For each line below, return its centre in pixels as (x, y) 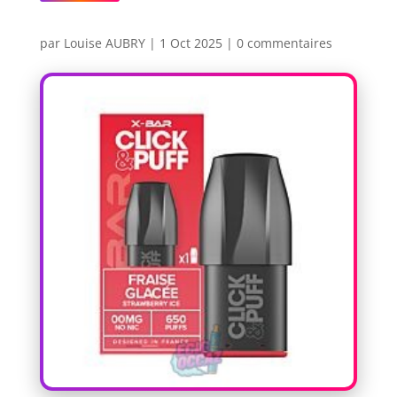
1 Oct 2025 (191, 43)
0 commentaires (284, 43)
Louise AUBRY (104, 43)
